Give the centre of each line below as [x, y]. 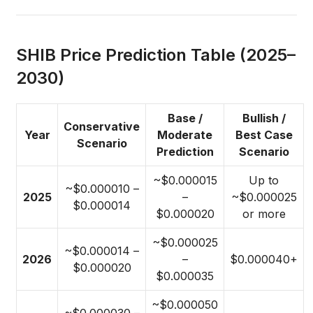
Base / [185, 118]
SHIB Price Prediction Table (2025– [156, 55]
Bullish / [264, 118]
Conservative [102, 127]
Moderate [185, 135]
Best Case [264, 135]
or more [264, 214]
